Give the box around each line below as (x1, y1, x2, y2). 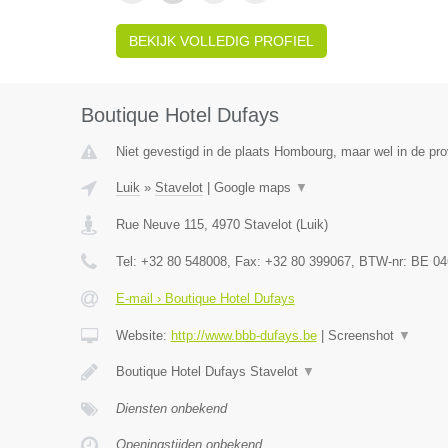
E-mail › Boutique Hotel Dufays (115, 291, 295, 306)
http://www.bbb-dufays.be (170, 328, 317, 343)
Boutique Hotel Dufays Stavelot (115, 364, 302, 379)
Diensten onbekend (115, 401, 227, 416)
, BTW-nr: (350, 254, 411, 269)
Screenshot (327, 328, 398, 343)
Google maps (213, 180, 295, 195)
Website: (115, 328, 171, 343)
